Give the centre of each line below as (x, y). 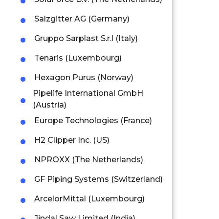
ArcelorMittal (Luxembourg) (89, 198)
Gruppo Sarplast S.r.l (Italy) (86, 38)
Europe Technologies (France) (93, 120)
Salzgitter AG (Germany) (82, 19)
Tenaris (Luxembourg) (78, 58)
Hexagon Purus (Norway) (84, 77)
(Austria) (49, 105)
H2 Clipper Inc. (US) (72, 140)
